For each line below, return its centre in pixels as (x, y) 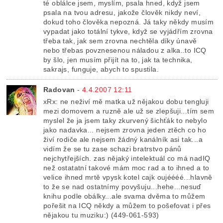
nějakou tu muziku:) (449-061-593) (101, 215)
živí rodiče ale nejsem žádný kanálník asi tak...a (123, 139)
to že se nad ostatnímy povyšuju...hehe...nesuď (122, 186)
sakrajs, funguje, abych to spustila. (101, 69)
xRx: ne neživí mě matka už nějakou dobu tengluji (126, 101)
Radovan (59, 89)
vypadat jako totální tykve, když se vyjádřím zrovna (128, 31)
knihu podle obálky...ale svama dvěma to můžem (124, 196)
